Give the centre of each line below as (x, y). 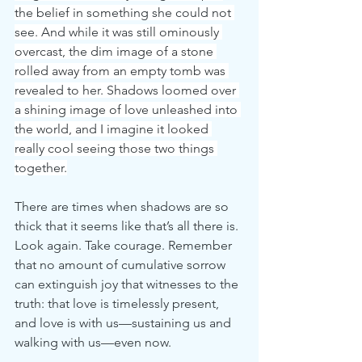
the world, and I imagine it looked (113, 129)
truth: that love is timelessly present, (118, 303)
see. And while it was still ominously (118, 32)
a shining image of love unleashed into (128, 109)
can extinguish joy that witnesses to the (128, 284)
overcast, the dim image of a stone (116, 51)
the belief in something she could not (124, 13)
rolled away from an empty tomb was (122, 71)
